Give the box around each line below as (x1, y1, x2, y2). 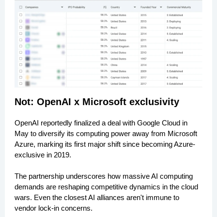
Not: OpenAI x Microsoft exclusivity (15, 96, 179, 107)
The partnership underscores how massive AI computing (15, 172, 193, 180)
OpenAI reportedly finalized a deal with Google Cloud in (15, 119, 187, 127)
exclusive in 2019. (15, 151, 73, 159)
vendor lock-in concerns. (15, 204, 93, 212)
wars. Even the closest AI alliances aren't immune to (15, 193, 179, 201)
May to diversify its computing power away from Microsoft (15, 129, 197, 138)
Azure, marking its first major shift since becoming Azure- (15, 140, 195, 148)
